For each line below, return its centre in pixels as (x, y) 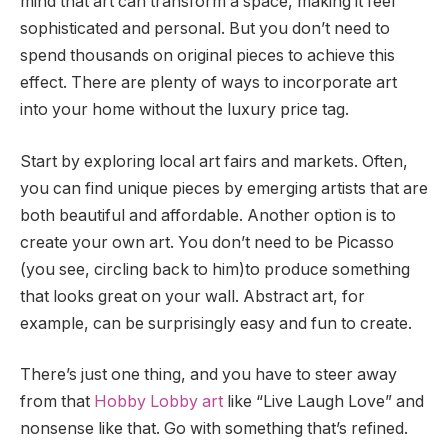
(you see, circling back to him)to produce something (215, 269)
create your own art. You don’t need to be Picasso (207, 242)
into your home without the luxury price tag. (184, 110)
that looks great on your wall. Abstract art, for (192, 296)
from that (57, 402)
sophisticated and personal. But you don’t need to (205, 29)
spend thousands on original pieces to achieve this (207, 56)
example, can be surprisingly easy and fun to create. (216, 323)
